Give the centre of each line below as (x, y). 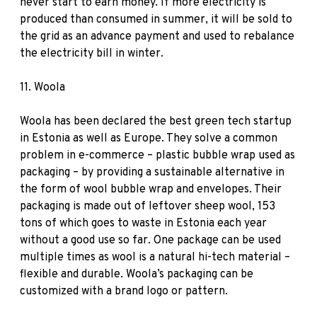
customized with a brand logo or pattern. (124, 292)
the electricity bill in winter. (92, 54)
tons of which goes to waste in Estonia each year (143, 224)
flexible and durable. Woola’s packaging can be (137, 275)
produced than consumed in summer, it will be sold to (156, 20)
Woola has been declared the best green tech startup (156, 122)
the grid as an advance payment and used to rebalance (157, 37)
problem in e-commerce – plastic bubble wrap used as (157, 156)
